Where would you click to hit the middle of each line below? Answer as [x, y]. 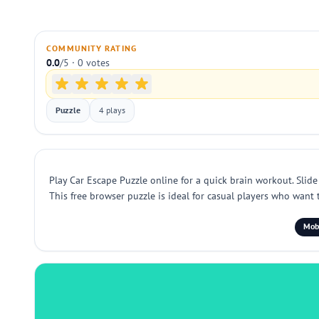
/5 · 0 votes [85, 63]
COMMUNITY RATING [92, 48]
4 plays [112, 110]
